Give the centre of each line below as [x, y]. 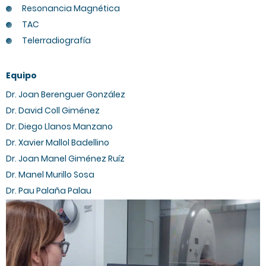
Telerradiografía [56, 40]
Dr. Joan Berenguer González [66, 94]
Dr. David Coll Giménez [53, 110]
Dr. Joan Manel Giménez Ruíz [65, 159]
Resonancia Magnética [71, 8]
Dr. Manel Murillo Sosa [50, 175]
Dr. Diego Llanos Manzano [59, 126]
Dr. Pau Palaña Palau [49, 191]
